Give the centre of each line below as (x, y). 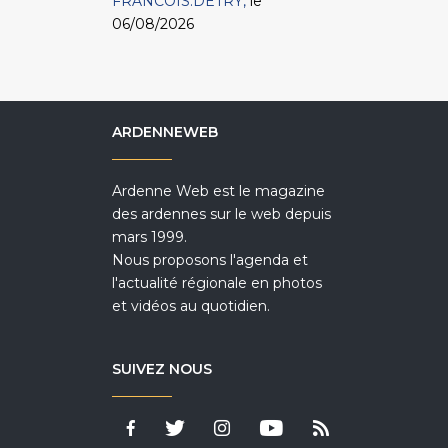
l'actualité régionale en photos (217, 283)
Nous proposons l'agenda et (210, 260)
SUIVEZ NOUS (162, 369)
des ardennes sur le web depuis (221, 214)
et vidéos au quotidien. (191, 306)
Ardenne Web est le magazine (218, 191)
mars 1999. (149, 237)
